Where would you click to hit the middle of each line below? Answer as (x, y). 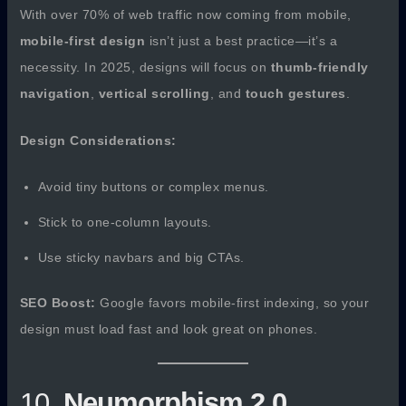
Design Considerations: (98, 140)
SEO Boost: (58, 303)
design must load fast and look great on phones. (169, 329)
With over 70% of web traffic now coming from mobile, (185, 15)
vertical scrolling (154, 94)
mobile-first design (82, 41)
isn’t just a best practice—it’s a (242, 41)
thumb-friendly (319, 68)
